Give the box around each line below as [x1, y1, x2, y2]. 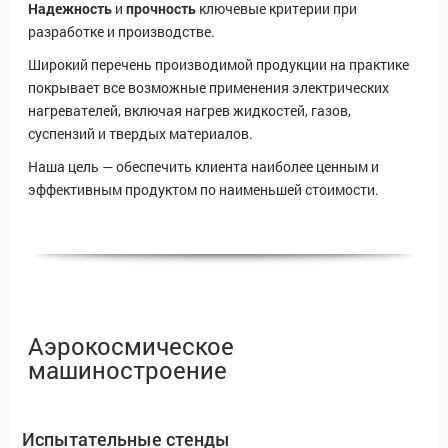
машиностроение [28, 354, 227, 387]
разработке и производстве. [28, 22, 215, 42]
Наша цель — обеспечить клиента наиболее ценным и [28, 157, 379, 177]
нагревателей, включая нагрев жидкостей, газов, [28, 101, 351, 121]
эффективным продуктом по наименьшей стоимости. [28, 180, 379, 200]
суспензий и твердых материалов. [28, 124, 253, 144]
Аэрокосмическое [28, 330, 234, 363]
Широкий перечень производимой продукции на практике [28, 55, 409, 75]
